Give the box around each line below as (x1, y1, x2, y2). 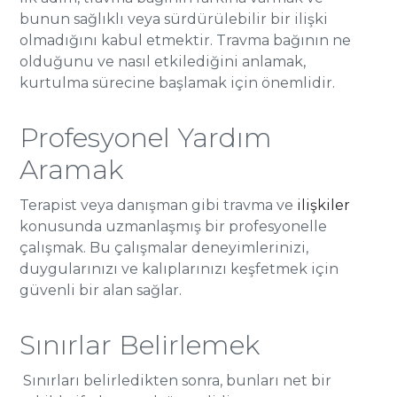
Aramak (19, 153, 124, 186)
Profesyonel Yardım (19, 121, 273, 154)
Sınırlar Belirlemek (19, 329, 261, 362)
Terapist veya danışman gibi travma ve (19, 197, 298, 214)
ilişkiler (297, 197, 351, 214)
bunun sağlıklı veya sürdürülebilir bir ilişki (19, 11, 329, 27)
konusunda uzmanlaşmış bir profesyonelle (19, 218, 328, 235)
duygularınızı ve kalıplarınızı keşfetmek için (19, 261, 339, 277)
